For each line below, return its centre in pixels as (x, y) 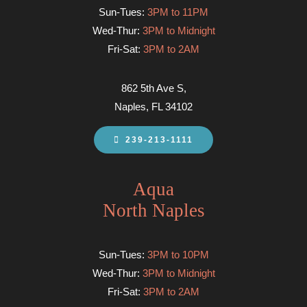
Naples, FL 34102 (153, 107)
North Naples (153, 210)
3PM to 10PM (178, 254)
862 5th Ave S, (153, 88)
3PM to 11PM (178, 12)
